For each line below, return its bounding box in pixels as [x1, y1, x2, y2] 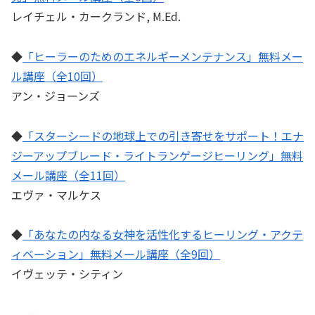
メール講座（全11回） [11, 166, 125, 184]
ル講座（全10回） [11, 67, 103, 84]
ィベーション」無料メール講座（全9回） [11, 245, 220, 263]
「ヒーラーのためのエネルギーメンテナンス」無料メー [22, 47, 303, 65]
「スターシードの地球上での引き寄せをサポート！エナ [22, 127, 304, 144]
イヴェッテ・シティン [11, 265, 123, 283]
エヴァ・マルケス [11, 186, 101, 203]
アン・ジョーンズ [11, 86, 100, 104]
